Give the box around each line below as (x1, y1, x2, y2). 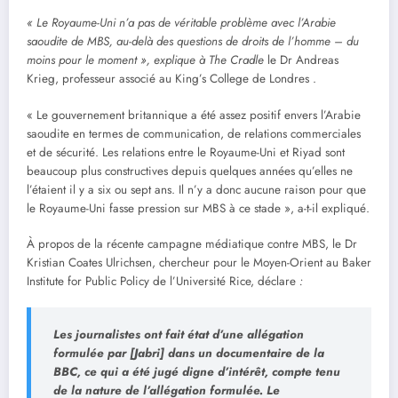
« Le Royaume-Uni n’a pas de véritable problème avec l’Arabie (27, 14, 336, 32)
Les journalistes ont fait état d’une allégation (53, 325, 304, 343)
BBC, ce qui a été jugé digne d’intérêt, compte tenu (53, 362, 340, 380)
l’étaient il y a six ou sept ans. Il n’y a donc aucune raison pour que (27, 180, 366, 198)
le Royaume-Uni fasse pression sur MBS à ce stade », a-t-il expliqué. (27, 199, 370, 217)
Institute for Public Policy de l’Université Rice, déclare (27, 272, 299, 290)
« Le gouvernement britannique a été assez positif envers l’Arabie (27, 106, 361, 123)
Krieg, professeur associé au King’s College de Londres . (27, 70, 320, 88)
